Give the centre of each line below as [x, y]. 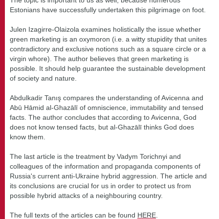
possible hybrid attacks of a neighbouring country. [86, 195]
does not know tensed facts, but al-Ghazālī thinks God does [102, 127]
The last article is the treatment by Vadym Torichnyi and [95, 156]
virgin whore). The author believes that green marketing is [99, 58]
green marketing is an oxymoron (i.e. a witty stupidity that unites [108, 39]
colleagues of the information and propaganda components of [105, 166]
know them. [28, 137]
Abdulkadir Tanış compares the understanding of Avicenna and [107, 98]
